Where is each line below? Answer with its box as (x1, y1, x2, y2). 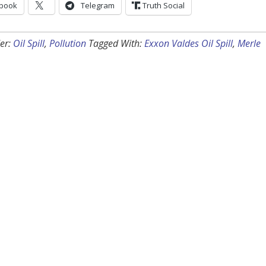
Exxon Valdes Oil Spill (144, 37, 233, 50)
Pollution (49, 37, 86, 50)
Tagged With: (88, 37, 144, 50)
